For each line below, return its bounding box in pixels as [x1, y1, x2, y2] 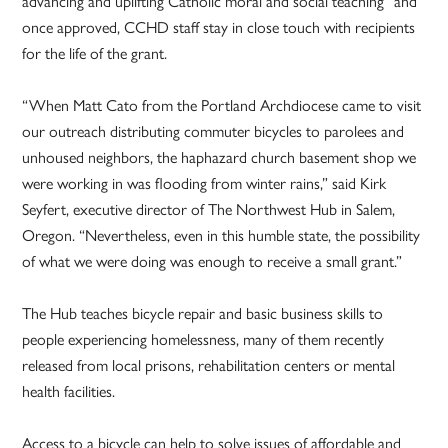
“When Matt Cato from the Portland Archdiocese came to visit [22, 93, 422, 117]
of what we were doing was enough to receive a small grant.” [22, 249, 403, 273]
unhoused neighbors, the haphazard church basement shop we [22, 145, 417, 169]
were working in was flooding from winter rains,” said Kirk [22, 171, 387, 195]
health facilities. [22, 379, 116, 403]
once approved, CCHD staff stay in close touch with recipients [22, 15, 416, 39]
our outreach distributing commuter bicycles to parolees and [22, 119, 405, 143]
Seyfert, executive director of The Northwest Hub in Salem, [22, 197, 396, 221]
